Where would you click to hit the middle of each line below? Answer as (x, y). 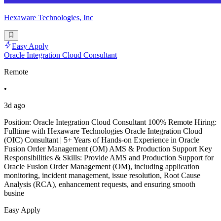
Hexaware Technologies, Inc (49, 17)
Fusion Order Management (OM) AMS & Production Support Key (108, 149)
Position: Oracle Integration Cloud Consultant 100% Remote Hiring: (110, 122)
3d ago (15, 106)
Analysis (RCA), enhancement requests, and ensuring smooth (100, 184)
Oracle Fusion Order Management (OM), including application (102, 167)
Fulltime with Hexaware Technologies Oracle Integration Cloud (103, 131)
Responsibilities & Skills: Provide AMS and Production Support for (109, 158)
